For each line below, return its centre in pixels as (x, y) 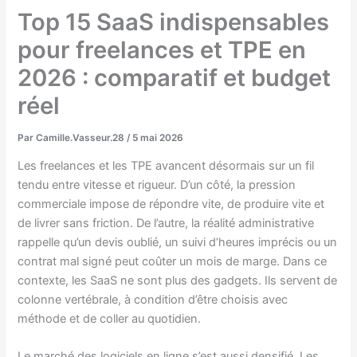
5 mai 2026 (158, 137)
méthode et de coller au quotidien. (110, 319)
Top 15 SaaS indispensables (174, 22)
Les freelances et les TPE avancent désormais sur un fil (166, 166)
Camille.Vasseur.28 (82, 137)
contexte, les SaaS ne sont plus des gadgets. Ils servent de (178, 281)
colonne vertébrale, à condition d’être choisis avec (153, 300)
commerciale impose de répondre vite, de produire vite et (171, 204)
